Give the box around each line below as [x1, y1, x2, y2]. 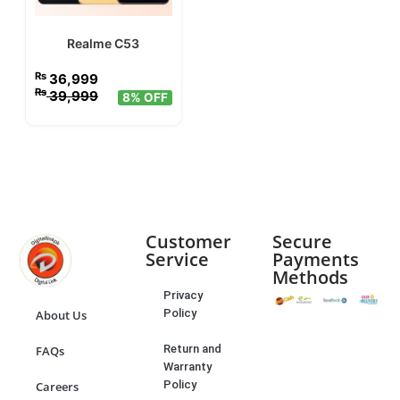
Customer [145, 229, 231, 254]
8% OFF [121, 90, 168, 105]
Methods [272, 265, 349, 290]
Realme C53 [67, 36, 140, 52]
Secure [272, 229, 333, 254]
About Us [36, 307, 87, 324]
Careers [36, 379, 79, 396]
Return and [162, 342, 221, 356]
